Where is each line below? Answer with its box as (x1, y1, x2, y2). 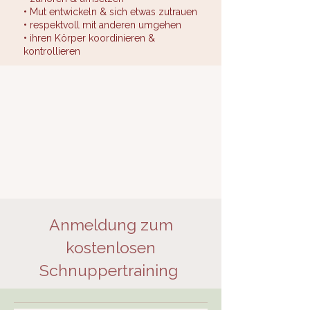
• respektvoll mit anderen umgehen (24, 19, 181, 30)
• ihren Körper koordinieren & (24, 33, 155, 44)
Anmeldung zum (48, 215, 173, 234)
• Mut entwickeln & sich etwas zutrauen (24, 6, 197, 17)
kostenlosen (66, 238, 156, 257)
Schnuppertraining (39, 261, 182, 280)
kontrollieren (24, 46, 80, 57)
